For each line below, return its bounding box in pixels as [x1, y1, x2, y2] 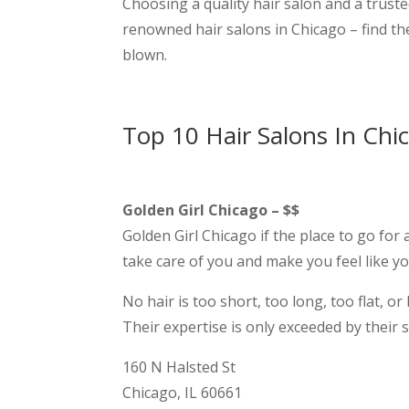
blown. [122, 45, 168, 66]
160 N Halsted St [122, 357, 236, 378]
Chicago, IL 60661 [122, 383, 243, 404]
